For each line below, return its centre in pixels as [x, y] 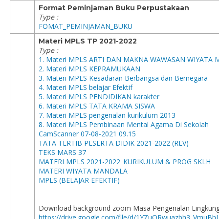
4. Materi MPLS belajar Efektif [86, 87]
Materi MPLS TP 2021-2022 [88, 41]
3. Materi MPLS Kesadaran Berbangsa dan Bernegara [123, 78]
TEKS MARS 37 [62, 152]
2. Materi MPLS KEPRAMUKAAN [89, 69]
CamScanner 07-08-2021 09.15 [87, 134]
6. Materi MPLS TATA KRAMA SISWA [97, 106]
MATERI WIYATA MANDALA [83, 171]
